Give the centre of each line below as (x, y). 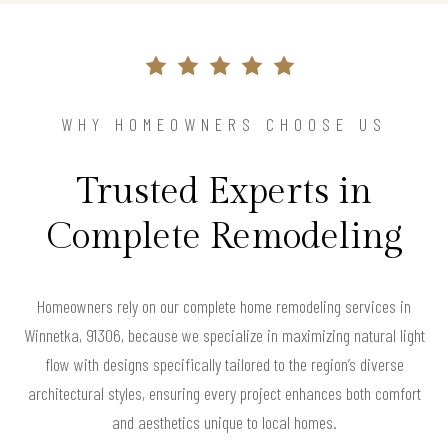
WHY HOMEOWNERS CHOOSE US (224, 124)
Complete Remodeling (224, 237)
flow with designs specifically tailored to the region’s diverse (224, 364)
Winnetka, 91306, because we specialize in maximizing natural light (224, 335)
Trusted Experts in (224, 192)
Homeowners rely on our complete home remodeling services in (224, 306)
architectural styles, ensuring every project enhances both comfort (224, 393)
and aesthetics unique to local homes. (224, 422)
